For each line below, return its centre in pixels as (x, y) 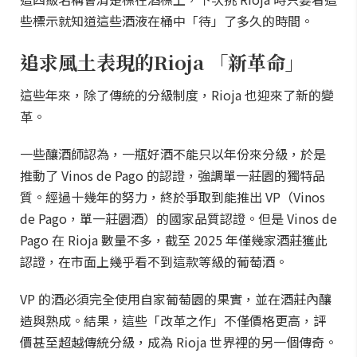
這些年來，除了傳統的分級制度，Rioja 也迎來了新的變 (177, 95)
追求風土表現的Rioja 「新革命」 (162, 62)
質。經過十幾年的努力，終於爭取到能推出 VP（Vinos (173, 197)
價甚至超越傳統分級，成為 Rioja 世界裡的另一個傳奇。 (178, 342)
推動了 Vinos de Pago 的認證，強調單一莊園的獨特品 (173, 175)
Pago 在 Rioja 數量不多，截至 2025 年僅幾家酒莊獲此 (174, 240)
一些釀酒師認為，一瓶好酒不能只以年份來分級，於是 (173, 154)
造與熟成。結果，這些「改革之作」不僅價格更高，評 (173, 320)
